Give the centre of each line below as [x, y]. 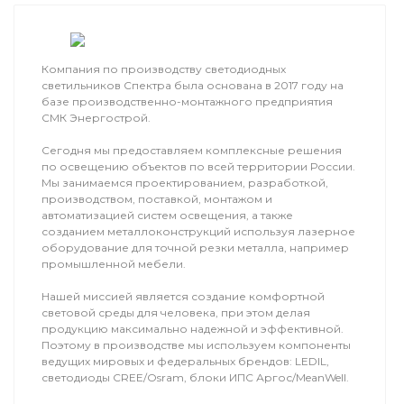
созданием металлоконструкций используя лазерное [198, 232]
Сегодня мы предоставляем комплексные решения [191, 151]
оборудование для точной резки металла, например [195, 248]
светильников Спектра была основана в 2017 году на [192, 86]
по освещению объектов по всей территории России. [198, 167]
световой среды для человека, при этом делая [175, 313]
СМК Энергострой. [96, 118]
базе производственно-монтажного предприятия [187, 102]
